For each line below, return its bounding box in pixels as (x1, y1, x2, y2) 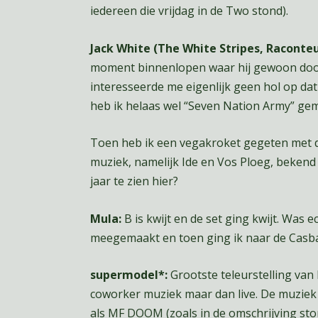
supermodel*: (89, 267, 168, 283)
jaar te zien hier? (89, 173, 178, 190)
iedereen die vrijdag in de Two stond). (89, 2, 288, 18)
